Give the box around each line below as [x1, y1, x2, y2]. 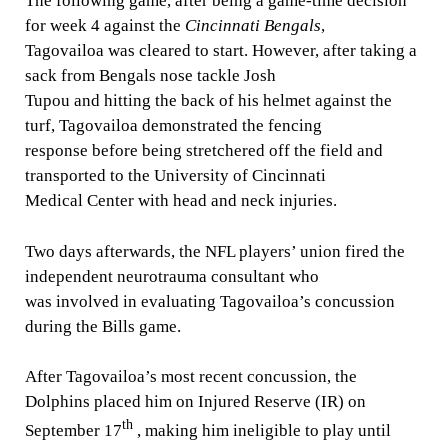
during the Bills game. [24, 316, 181, 336]
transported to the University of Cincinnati [24, 166, 326, 185]
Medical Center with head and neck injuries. [24, 191, 337, 210]
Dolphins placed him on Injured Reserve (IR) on [24, 392, 366, 411]
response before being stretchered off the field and [24, 141, 383, 160]
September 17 [24, 420, 122, 440]
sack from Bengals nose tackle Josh [24, 66, 276, 85]
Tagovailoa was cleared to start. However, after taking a [24, 41, 417, 60]
